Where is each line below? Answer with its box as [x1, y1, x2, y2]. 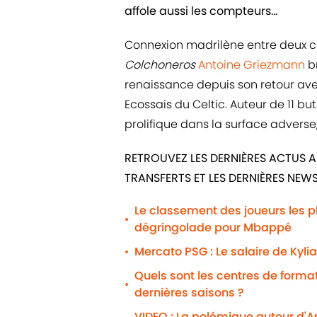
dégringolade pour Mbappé [134, 219, 292, 236]
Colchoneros [125, 57, 198, 74]
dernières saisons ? [134, 284, 244, 301]
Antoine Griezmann [198, 57, 305, 74]
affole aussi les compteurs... [125, 3, 277, 20]
